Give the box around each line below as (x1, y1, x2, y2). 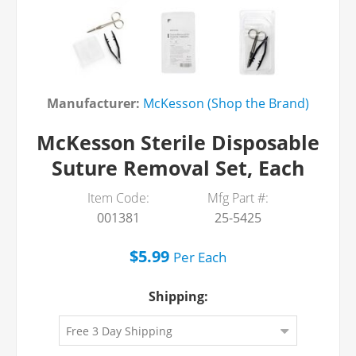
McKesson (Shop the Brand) (143, 95, 309, 112)
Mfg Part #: (207, 189, 269, 207)
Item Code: (87, 189, 149, 207)
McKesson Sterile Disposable (37, 129, 319, 156)
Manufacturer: (47, 95, 140, 112)
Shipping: (148, 288, 208, 305)
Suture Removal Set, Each (52, 154, 304, 181)
